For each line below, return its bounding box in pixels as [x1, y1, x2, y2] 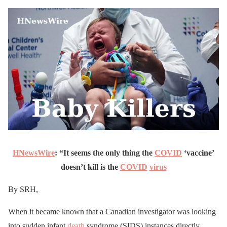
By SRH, [8, 184, 38, 194]
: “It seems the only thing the [55, 148, 155, 157]
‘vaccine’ [182, 148, 214, 157]
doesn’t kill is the [60, 162, 120, 171]
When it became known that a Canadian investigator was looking [8, 207, 216, 216]
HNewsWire [13, 148, 55, 157]
